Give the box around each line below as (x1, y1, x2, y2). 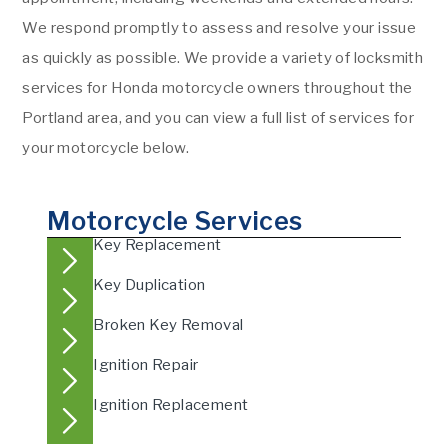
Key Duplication (93, 275, 206, 294)
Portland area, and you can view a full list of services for (22, 108, 415, 127)
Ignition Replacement (93, 395, 249, 414)
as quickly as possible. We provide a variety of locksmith (22, 48, 424, 67)
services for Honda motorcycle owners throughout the (22, 78, 413, 97)
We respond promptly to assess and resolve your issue (22, 18, 417, 37)
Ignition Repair (93, 355, 199, 374)
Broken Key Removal (93, 315, 244, 334)
